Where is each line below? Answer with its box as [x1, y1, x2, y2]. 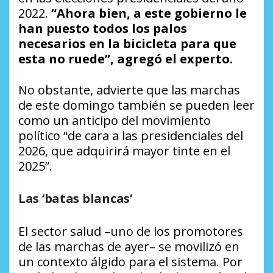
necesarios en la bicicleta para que [18, 35, 236, 52]
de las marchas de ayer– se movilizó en [18, 238, 239, 255]
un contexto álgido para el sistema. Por [18, 253, 243, 271]
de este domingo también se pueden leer [18, 97, 255, 114]
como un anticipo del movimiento [18, 112, 211, 129]
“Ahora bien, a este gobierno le [51, 5, 247, 22]
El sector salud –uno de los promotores [18, 223, 243, 240]
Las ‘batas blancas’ [18, 190, 132, 207]
